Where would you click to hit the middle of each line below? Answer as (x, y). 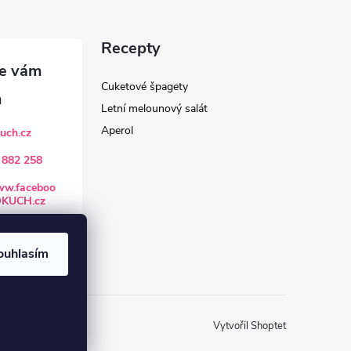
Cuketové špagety (145, 86)
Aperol (118, 130)
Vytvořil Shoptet (250, 326)
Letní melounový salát (155, 108)
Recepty (131, 48)
